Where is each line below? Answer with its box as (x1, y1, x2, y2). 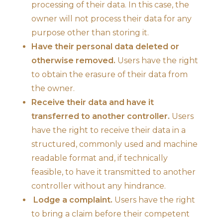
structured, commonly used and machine (31, 139, 198, 149)
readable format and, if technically (31, 153, 168, 163)
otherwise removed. (31, 55, 115, 65)
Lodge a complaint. (31, 195, 112, 205)
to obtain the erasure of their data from (31, 69, 188, 79)
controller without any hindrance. (31, 181, 166, 191)
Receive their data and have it (31, 97, 154, 107)
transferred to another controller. (31, 111, 170, 121)
